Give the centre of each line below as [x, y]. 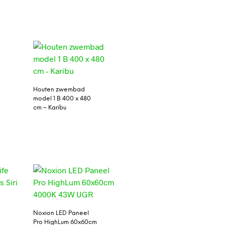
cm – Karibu [49, 108]
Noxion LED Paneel [61, 213]
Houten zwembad [59, 90]
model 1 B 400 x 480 [62, 99]
